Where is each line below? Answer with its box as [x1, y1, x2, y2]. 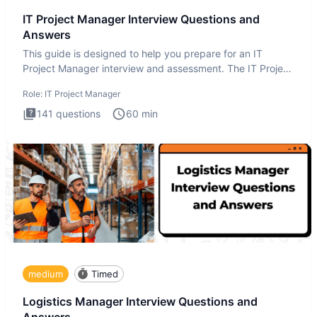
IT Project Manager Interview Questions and [23, 11, 260, 26]
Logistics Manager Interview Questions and [23, 294, 258, 309]
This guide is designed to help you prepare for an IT [23, 47, 263, 60]
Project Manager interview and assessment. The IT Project [23, 62, 292, 75]
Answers [23, 27, 71, 42]
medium [28, 267, 63, 279]
